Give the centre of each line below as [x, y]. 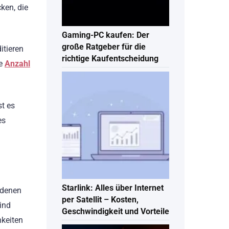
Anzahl [17, 64]
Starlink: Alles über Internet [113, 188]
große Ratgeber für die [104, 47]
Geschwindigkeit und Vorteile [116, 212]
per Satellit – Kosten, [100, 200]
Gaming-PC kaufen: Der [106, 35]
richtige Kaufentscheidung [110, 59]
